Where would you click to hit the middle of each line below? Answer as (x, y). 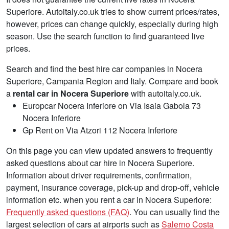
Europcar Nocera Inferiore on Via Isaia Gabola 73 (112, 105)
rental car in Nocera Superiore (71, 93)
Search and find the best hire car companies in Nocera (104, 68)
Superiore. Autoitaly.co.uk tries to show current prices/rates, (113, 11)
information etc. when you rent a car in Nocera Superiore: (109, 199)
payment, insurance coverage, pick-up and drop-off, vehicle (113, 187)
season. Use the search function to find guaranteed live (105, 36)
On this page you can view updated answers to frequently (109, 150)
